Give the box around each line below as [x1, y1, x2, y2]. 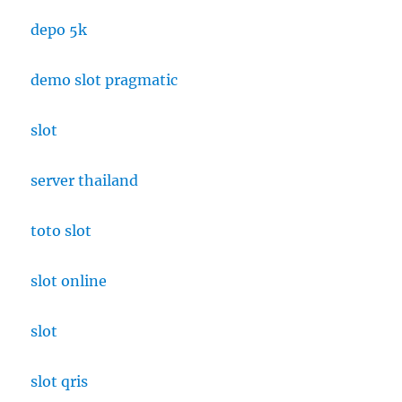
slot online [31, 271, 108, 290]
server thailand [31, 170, 139, 189]
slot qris [31, 371, 89, 390]
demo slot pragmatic [31, 70, 179, 89]
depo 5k [31, 20, 88, 39]
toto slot [31, 221, 92, 240]
